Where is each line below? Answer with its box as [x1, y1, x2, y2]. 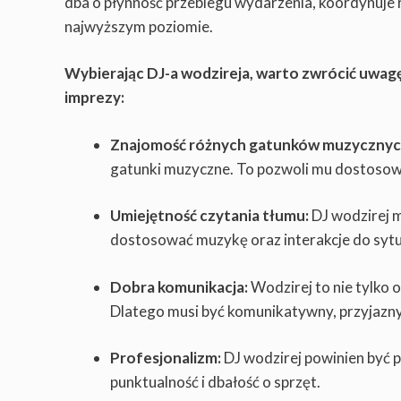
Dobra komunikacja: [110, 277, 251, 296]
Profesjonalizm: [110, 348, 224, 368]
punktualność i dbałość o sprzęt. [110, 372, 320, 392]
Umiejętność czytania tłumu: [110, 206, 309, 226]
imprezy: [64, 88, 124, 107]
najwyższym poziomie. [64, 16, 213, 36]
